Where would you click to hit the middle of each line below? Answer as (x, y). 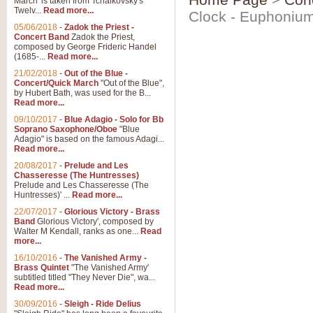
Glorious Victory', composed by (94, 221)
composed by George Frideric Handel (85, 47)
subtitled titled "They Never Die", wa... (85, 277)
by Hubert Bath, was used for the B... (82, 93)
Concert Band (42, 37)
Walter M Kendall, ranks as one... (77, 231)
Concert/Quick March (56, 83)
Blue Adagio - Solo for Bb (114, 119)
